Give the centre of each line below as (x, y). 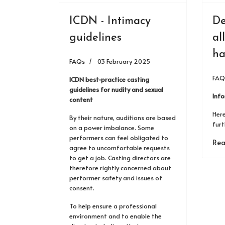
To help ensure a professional (113, 206)
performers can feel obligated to (119, 138)
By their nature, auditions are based (123, 118)
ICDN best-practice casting (109, 79)
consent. (82, 188)
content (81, 99)
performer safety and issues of (116, 178)
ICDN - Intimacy (110, 21)
